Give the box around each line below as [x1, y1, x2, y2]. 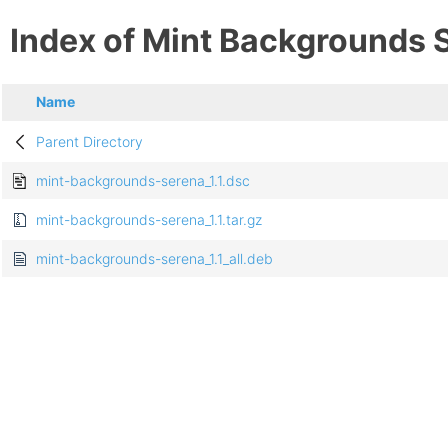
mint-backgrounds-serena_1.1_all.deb [36, 250, 273, 268]
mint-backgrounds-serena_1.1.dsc [36, 172, 250, 190]
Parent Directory [36, 133, 143, 151]
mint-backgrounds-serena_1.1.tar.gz [36, 211, 262, 229]
